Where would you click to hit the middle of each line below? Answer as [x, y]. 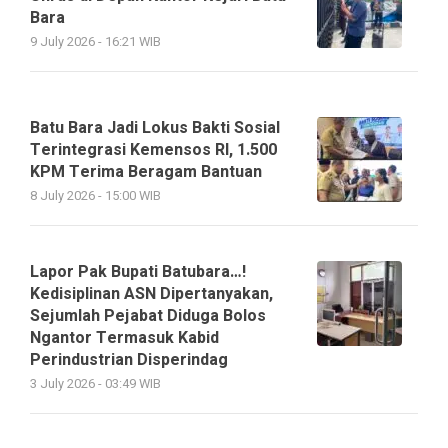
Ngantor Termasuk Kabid [124, 338]
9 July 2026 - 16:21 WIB [95, 42]
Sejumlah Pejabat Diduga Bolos [148, 316]
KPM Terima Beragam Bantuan [146, 172]
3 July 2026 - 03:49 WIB [95, 384]
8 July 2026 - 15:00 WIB [95, 196]
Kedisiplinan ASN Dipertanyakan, [151, 294]
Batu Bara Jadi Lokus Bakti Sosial [155, 128]
